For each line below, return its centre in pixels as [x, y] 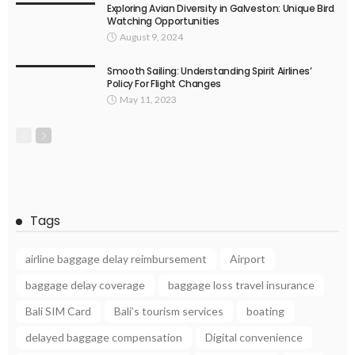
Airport [248, 259]
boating [265, 311]
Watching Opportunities [164, 21]
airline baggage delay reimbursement [116, 259]
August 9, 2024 [151, 37]
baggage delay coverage [85, 285]
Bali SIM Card [58, 311]
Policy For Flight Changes [164, 84]
